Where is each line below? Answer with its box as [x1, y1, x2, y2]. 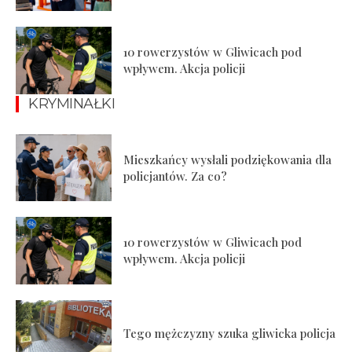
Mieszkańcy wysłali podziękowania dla [123, 151, 332, 167]
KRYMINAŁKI [28, 94, 115, 112]
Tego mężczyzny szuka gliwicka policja [123, 325, 336, 342]
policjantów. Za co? [123, 167, 228, 184]
